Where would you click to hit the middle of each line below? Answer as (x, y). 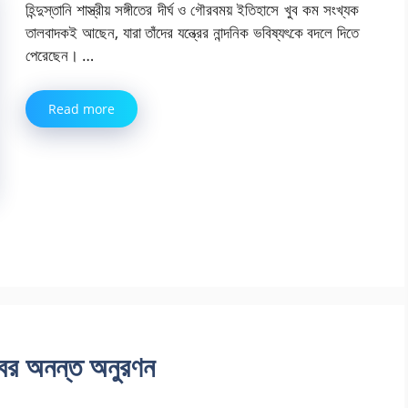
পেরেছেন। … (60, 56)
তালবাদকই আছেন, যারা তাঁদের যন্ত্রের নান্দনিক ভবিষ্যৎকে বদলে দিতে (192, 33)
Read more (82, 108)
